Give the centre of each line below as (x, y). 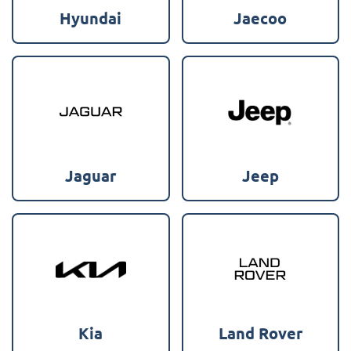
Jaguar (91, 175)
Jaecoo (261, 18)
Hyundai (91, 18)
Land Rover (260, 333)
